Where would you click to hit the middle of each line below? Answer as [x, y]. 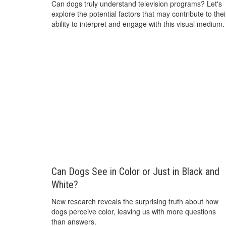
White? [65, 185]
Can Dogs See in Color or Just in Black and [135, 172]
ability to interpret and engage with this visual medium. [138, 23]
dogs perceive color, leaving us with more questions [134, 212]
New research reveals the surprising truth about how [135, 202]
